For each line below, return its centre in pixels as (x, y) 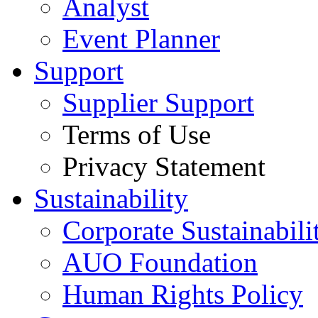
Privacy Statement (164, 166)
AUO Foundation (160, 262)
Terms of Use (137, 135)
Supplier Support (158, 103)
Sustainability (111, 198)
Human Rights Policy (183, 294)
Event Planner (141, 39)
